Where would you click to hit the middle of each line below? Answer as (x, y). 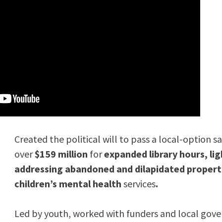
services (139, 184)
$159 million (62, 154)
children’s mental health (69, 184)
